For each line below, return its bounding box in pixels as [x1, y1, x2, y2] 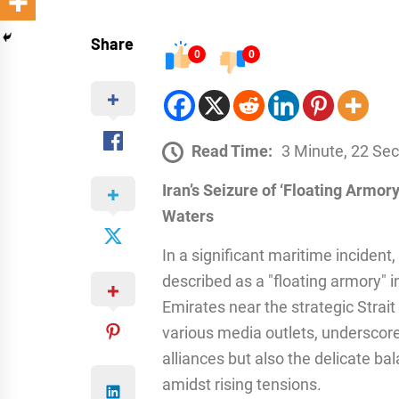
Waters [162, 206, 214, 225]
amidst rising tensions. [162, 374, 322, 394]
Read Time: [191, 141, 273, 160]
